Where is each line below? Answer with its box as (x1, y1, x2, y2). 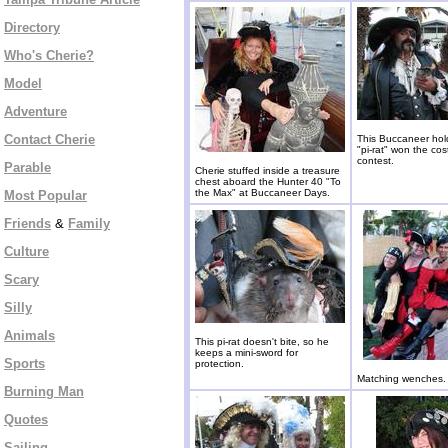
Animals (4, 328, 55, 343)
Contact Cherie (4, 132, 95, 147)
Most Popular (4, 188, 87, 203)
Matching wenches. (357, 373, 446, 384)
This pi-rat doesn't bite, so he (195, 336, 329, 347)
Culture (4, 244, 49, 259)
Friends (4, 216, 51, 231)
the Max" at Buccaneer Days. (195, 187, 330, 198)
